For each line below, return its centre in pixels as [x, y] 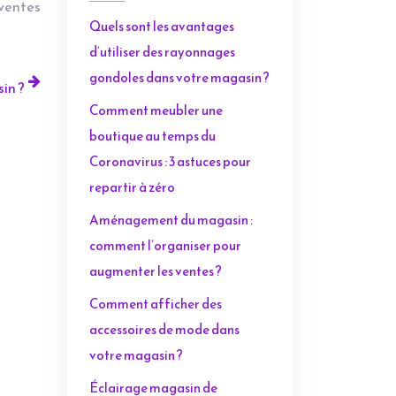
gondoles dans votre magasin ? [179, 77]
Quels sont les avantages [162, 26]
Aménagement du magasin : [171, 220]
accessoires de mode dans [164, 329]
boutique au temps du [152, 136]
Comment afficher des [156, 304]
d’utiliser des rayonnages [162, 52]
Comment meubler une [156, 110]
